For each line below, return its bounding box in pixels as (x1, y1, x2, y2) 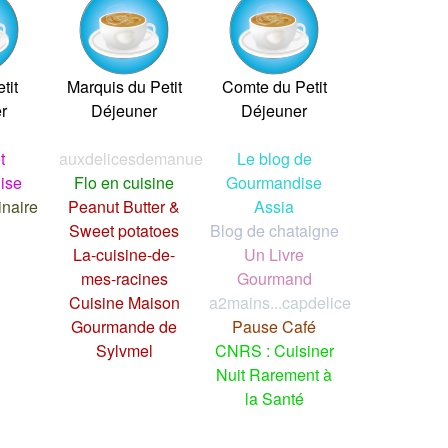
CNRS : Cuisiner (214, 338, 334, 362)
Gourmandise (226, 170, 322, 194)
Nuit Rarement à (216, 362, 332, 386)
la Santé (244, 386, 304, 410)
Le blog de (236, 146, 312, 170)
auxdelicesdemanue (59, 146, 203, 170)
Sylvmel (95, 338, 153, 362)
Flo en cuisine (74, 170, 174, 194)
